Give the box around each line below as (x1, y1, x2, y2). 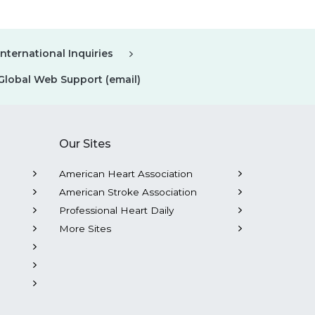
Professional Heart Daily (58, 205, 174, 217)
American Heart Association (58, 168, 193, 180)
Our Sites (58, 137, 111, 151)
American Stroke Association (58, 186, 197, 198)
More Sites (58, 223, 111, 235)
